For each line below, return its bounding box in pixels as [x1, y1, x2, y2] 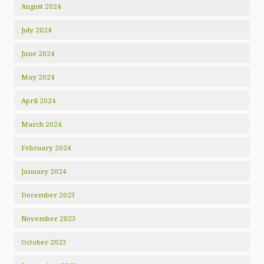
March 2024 [21, 120, 62, 128]
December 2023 [21, 190, 75, 199]
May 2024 [21, 72, 55, 81]
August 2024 [21, 2, 61, 11]
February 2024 [21, 143, 71, 152]
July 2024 [21, 25, 52, 34]
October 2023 [21, 237, 67, 246]
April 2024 [21, 96, 56, 105]
